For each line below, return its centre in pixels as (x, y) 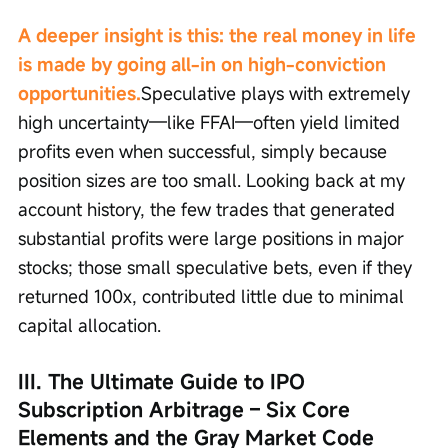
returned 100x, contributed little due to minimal (213, 295)
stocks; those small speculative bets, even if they (217, 266)
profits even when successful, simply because (205, 150)
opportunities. (79, 92)
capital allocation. (89, 324)
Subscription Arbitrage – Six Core (187, 409)
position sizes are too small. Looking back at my (214, 179)
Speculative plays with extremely (278, 92)
